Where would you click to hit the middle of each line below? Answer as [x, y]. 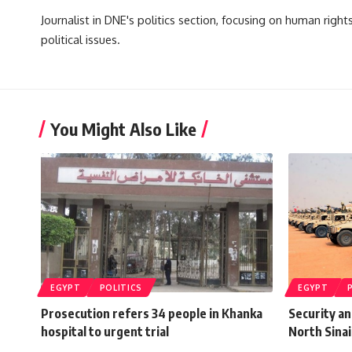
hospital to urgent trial [105, 331]
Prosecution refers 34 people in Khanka [152, 313]
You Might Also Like [123, 128]
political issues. [81, 39]
